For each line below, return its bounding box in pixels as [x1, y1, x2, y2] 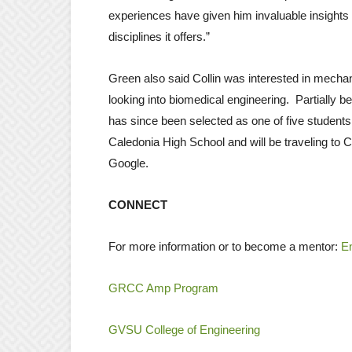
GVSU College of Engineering [108, 322, 260, 336]
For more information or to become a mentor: [108, 239, 338, 253]
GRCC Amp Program [108, 280, 218, 295]
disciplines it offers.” [108, 29, 210, 43]
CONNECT [108, 197, 167, 211]
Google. [108, 156, 148, 170]
